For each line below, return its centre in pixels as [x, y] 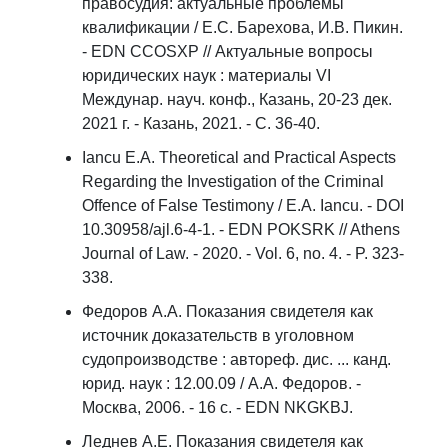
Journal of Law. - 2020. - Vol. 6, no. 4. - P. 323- [243, 253]
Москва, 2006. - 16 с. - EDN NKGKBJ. [217, 407]
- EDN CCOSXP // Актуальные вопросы [227, 51]
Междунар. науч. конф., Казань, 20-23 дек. [237, 99]
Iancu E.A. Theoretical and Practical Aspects [239, 157]
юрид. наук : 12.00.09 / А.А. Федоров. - [221, 383]
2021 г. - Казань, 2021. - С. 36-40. [201, 123]
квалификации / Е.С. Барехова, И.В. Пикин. [242, 27]
